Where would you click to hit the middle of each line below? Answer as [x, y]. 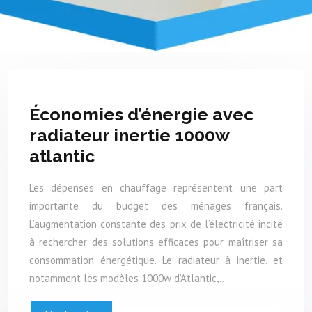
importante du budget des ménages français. [156, 205]
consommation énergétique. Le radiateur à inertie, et [156, 260]
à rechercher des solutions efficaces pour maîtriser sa [156, 242]
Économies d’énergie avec [141, 114]
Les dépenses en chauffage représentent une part [156, 187]
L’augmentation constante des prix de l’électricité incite [156, 224]
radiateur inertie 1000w [129, 135]
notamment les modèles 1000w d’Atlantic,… [128, 278]
